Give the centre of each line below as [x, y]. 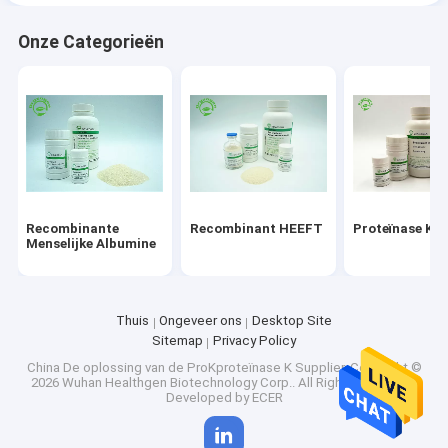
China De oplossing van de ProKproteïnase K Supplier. [188, 367]
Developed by [208, 397]
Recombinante [73, 228]
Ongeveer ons [200, 321]
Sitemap [178, 341]
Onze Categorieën [90, 41]
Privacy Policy [254, 341]
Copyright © [385, 367]
